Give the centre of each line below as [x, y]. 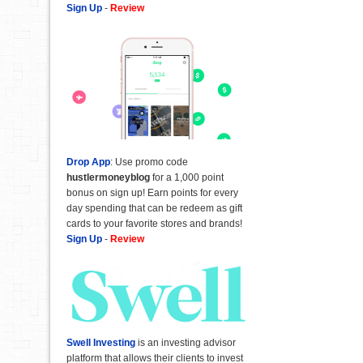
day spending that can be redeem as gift [154, 208]
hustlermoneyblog [108, 177]
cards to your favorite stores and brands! [154, 223]
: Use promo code [149, 162]
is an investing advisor [186, 342]
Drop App [88, 162]
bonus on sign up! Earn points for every [152, 192]
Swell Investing [101, 342]
